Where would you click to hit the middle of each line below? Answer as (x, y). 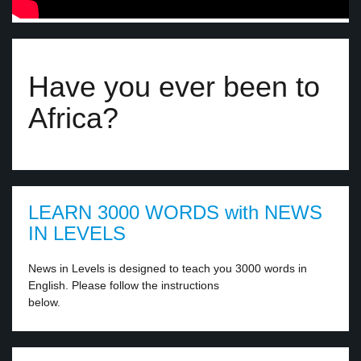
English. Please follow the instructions (124, 285)
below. (44, 302)
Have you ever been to (174, 87)
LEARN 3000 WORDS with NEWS (175, 212)
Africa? (73, 118)
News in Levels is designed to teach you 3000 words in (168, 268)
